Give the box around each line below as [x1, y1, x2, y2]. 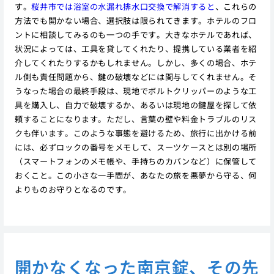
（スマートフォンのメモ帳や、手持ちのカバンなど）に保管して [14, 155, 257, 168]
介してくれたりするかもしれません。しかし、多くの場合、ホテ [14, 57, 257, 69]
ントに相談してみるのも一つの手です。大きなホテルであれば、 [14, 29, 257, 41]
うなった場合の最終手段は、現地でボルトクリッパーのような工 [14, 85, 257, 97]
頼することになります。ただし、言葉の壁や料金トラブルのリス [14, 113, 257, 125]
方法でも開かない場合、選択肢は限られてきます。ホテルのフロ [14, 15, 257, 27]
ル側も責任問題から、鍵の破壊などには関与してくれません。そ [14, 71, 257, 83]
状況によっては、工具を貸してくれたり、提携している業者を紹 [14, 43, 257, 55]
